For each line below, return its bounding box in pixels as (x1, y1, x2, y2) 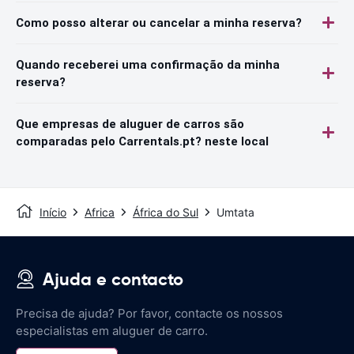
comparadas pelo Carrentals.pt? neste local (16, 134, 269, 149)
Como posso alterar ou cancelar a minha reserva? (16, 15, 302, 30)
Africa (85, 205, 115, 219)
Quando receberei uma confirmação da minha (16, 57, 280, 72)
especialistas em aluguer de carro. (16, 322, 208, 338)
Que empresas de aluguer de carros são (16, 116, 244, 131)
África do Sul (133, 205, 198, 219)
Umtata (217, 205, 254, 219)
